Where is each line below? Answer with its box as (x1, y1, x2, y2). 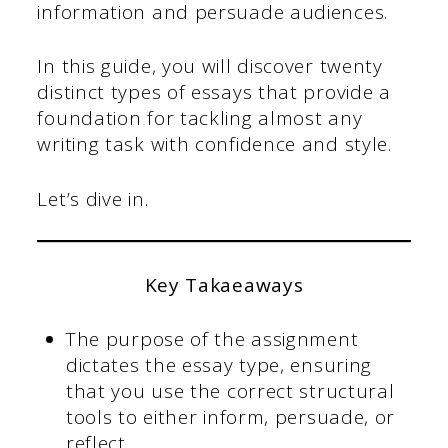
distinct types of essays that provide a (37, 79, 391, 106)
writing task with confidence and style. (37, 131, 392, 158)
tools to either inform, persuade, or (65, 404, 396, 431)
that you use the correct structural (65, 378, 395, 405)
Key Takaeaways (144, 271, 304, 298)
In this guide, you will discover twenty (37, 53, 383, 80)
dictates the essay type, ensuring (65, 352, 373, 379)
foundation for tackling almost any (37, 105, 363, 132)
